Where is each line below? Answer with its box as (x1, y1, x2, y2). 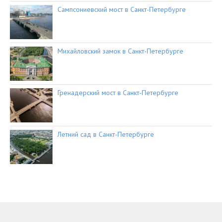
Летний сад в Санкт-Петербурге (57, 130, 154, 139)
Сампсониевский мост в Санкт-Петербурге (57, 5, 186, 14)
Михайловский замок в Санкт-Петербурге (57, 47, 183, 56)
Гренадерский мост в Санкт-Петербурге (57, 88, 178, 98)
